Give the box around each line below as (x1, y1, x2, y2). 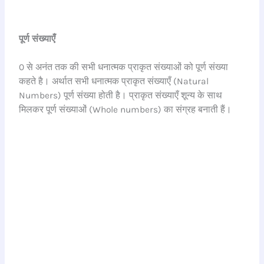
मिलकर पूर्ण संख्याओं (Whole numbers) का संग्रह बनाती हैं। (19, 104, 232, 115)
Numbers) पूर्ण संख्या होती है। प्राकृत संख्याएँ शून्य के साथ (19, 90, 223, 101)
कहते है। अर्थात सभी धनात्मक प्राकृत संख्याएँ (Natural (19, 76, 209, 87)
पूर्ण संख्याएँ (19, 33, 56, 44)
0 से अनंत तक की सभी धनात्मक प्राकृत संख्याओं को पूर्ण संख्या (19, 62, 229, 73)
